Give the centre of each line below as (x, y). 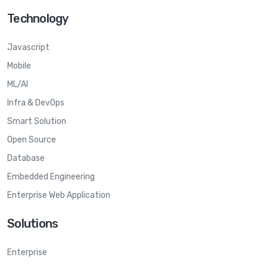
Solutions (33, 223)
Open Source (32, 139)
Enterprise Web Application (59, 195)
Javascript (28, 47)
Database (26, 158)
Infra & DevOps (36, 103)
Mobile (19, 66)
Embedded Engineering (51, 176)
